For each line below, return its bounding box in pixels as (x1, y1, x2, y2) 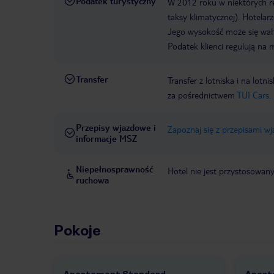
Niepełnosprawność (76, 163, 154, 175)
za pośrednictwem (168, 89, 237, 101)
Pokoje (54, 222, 101, 240)
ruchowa (76, 174, 109, 186)
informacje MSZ (76, 133, 137, 144)
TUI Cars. (237, 89, 271, 101)
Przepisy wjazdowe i (76, 122, 156, 133)
